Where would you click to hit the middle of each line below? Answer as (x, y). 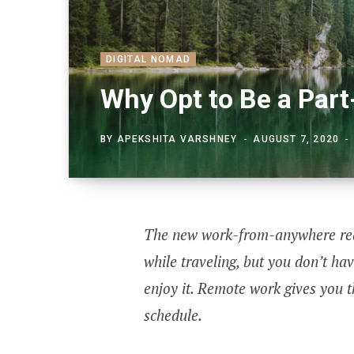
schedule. (173, 315)
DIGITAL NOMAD (149, 59)
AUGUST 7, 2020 (296, 139)
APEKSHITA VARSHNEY (177, 139)
